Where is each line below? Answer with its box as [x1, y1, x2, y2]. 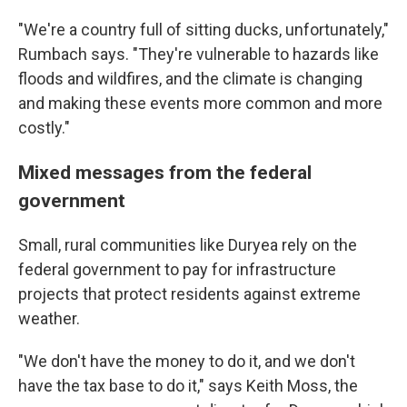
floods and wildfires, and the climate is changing [18, 69, 362, 88]
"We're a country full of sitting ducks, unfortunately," [18, 20, 389, 39]
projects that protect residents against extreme [18, 284, 361, 303]
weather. [18, 309, 80, 328]
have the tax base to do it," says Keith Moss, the [18, 376, 358, 395]
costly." [18, 118, 70, 137]
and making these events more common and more [18, 94, 382, 113]
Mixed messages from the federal [18, 161, 312, 184]
